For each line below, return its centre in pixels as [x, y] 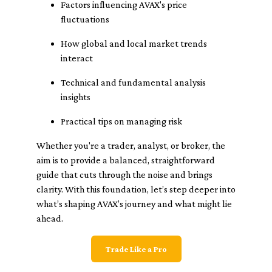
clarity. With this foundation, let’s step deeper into [136, 189]
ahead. [50, 218]
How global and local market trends [134, 43]
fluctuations [85, 19]
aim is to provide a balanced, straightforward [126, 160]
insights [76, 97]
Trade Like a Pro [136, 249]
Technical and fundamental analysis [133, 82]
